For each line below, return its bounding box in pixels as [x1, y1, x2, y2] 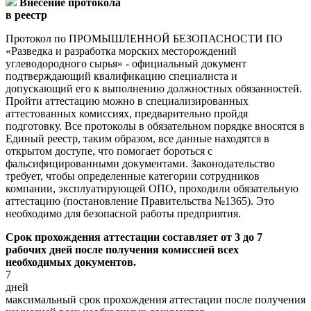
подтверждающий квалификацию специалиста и [6, 69, 237, 82]
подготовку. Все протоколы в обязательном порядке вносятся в [6, 119, 305, 132]
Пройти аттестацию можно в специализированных [6, 94, 249, 107]
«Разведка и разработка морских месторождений [6, 44, 237, 57]
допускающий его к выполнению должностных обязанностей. [6, 82, 302, 94]
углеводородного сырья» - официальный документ [6, 57, 246, 69]
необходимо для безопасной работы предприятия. [6, 207, 241, 219]
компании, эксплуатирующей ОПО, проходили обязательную [6, 182, 299, 194]
